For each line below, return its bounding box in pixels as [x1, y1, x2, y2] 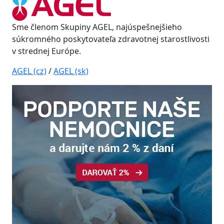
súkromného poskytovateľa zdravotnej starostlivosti [12, 33, 209, 44]
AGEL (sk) [53, 65, 88, 76]
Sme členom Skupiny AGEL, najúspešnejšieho [12, 21, 182, 32]
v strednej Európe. [12, 45, 81, 56]
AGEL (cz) [12, 65, 46, 76]
